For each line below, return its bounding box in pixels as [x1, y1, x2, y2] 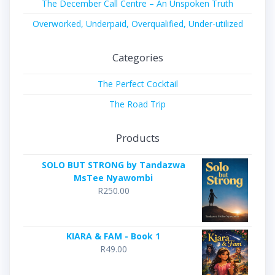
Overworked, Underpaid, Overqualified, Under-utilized [32, 18, 243, 30]
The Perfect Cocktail [97, 78, 178, 90]
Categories [112, 50, 163, 64]
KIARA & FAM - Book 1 [66, 230, 160, 242]
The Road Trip [109, 98, 166, 110]
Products [115, 131, 160, 145]
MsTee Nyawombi [74, 171, 153, 184]
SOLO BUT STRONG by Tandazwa [41, 158, 185, 171]
